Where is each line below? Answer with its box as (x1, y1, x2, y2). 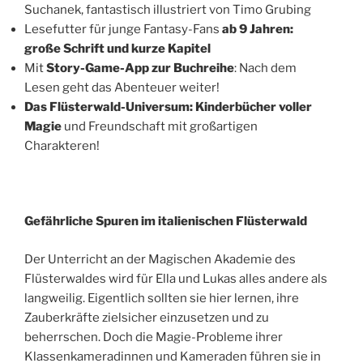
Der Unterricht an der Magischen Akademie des (24, 251, 296, 267)
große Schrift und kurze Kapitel (24, 41, 211, 57)
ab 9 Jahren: (222, 22, 293, 37)
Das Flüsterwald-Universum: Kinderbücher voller (24, 100, 312, 115)
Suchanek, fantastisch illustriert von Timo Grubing (24, 2, 311, 18)
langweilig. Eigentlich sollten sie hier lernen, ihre (24, 290, 299, 305)
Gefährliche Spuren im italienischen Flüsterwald (24, 214, 307, 229)
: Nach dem (234, 61, 297, 76)
